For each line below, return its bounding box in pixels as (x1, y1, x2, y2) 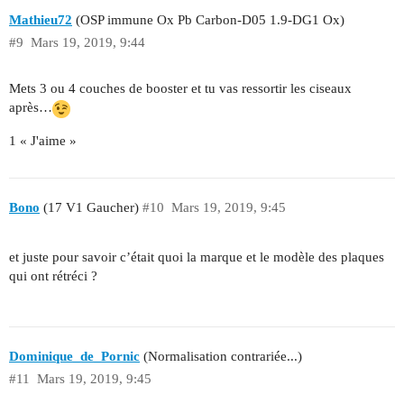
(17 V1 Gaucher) (40, 200, 139, 216)
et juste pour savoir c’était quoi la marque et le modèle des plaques (9, 249, 384, 264)
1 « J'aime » (9, 133, 77, 148)
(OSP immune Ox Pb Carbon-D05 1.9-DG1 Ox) (72, 13, 344, 28)
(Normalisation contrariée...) (140, 349, 302, 364)
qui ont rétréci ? (9, 268, 97, 283)
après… (9, 100, 52, 115)
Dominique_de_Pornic (9, 349, 140, 364)
